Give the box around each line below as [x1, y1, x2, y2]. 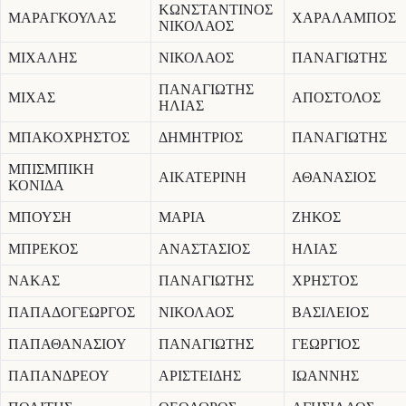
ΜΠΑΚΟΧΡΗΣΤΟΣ [8, 130, 130, 146]
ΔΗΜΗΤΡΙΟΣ [159, 130, 243, 146]
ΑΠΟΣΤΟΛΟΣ [292, 90, 381, 106]
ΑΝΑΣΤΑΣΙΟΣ [159, 241, 250, 257]
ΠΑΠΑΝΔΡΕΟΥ [8, 368, 110, 384]
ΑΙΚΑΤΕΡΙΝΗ [159, 169, 246, 186]
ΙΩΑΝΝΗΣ [292, 368, 359, 384]
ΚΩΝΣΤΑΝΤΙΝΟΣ [159, 2, 273, 18]
